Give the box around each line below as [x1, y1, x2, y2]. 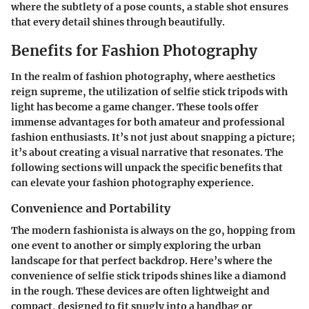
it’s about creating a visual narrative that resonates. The [11, 146, 283, 159]
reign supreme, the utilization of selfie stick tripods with [11, 86, 288, 99]
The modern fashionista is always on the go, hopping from [11, 224, 295, 237]
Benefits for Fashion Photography [11, 41, 257, 60]
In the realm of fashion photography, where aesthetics [11, 70, 275, 83]
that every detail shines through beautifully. [11, 15, 225, 28]
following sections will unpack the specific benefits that [11, 161, 283, 175]
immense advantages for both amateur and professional [11, 116, 285, 129]
